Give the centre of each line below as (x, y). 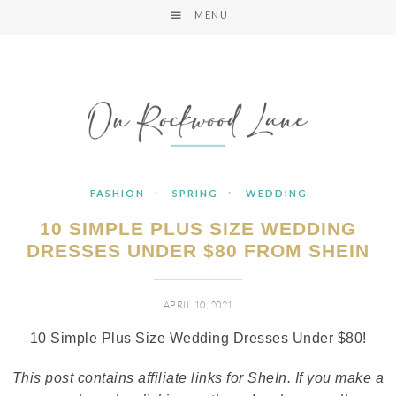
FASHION (117, 193)
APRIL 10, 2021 (198, 305)
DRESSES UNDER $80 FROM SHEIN (198, 251)
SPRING (195, 193)
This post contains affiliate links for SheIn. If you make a (198, 378)
